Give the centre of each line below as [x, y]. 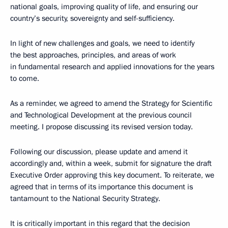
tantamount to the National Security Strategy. [85, 198]
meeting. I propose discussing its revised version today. [102, 126]
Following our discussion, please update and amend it [99, 151]
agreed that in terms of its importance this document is [102, 187]
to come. [25, 78]
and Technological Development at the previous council [101, 115]
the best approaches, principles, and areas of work [93, 55]
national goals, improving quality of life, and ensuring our [104, 6]
